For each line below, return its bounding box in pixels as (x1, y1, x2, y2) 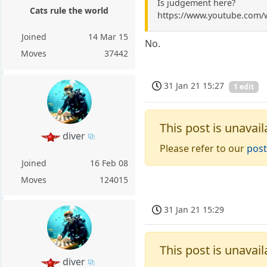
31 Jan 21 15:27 (164, 80, 225, 92)
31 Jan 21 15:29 (164, 203, 225, 215)
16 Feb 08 (90, 157, 129, 169)
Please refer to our (160, 142, 247, 156)
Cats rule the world (30, 4, 109, 16)
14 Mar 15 (88, 30, 129, 42)
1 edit (234, 81, 254, 92)
